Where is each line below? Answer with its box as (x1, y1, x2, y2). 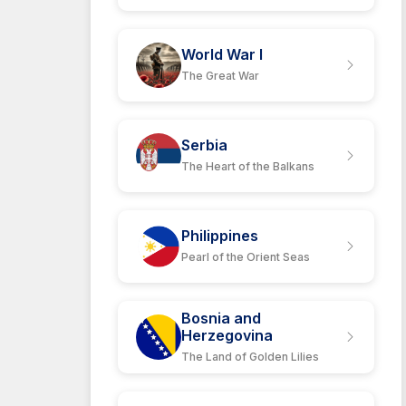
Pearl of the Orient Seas (181, 250, 310, 264)
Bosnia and (181, 308, 261, 327)
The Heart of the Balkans (181, 159, 314, 173)
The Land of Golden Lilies (181, 349, 319, 363)
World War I (181, 45, 263, 63)
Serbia (181, 136, 227, 154)
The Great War (181, 69, 259, 82)
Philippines (181, 227, 258, 245)
